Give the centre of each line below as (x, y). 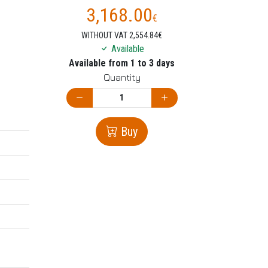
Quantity (122, 77)
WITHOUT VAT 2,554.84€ (122, 36)
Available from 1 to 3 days (122, 63)
